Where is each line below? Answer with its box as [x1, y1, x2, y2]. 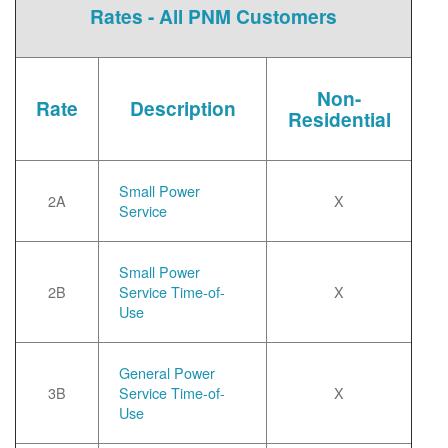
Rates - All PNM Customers [90, 2, 337, 30]
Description [129, 94, 236, 122]
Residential [287, 105, 391, 133]
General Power [119, 362, 215, 383]
